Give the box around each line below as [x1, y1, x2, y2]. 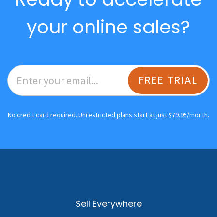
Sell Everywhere [75, 197, 142, 210]
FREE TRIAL [138, 72, 198, 88]
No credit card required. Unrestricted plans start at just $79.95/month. [8, 110, 209, 119]
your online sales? [27, 14, 190, 40]
